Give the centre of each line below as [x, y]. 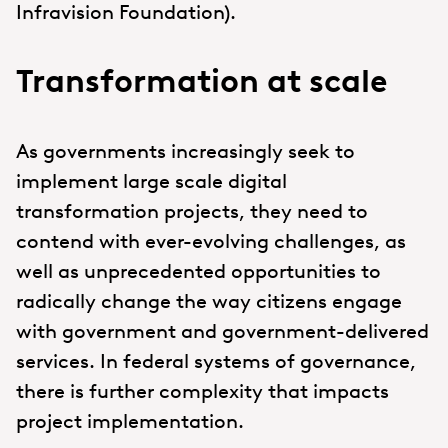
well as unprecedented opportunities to [198, 270]
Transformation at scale [202, 80]
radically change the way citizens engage [209, 300]
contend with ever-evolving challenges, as [211, 240]
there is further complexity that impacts [202, 390]
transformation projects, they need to [192, 210]
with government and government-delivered [222, 330]
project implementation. [130, 420]
